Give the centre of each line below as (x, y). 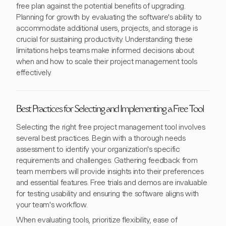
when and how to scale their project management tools (107, 62)
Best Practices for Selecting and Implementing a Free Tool (110, 110)
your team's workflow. (52, 205)
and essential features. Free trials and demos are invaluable (112, 183)
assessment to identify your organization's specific (98, 149)
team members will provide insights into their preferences (110, 172)
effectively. (34, 73)
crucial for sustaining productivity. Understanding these (105, 39)
